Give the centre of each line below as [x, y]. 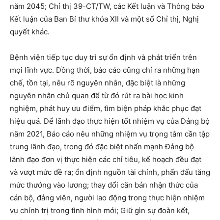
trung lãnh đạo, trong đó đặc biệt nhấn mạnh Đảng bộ [102, 146]
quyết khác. [30, 31]
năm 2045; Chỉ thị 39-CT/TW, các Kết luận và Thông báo [107, 6]
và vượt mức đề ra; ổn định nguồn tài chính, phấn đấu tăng [110, 172]
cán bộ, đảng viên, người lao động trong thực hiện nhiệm [107, 197]
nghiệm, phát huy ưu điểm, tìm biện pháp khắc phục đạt [106, 108]
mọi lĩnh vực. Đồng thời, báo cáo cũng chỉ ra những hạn [105, 70]
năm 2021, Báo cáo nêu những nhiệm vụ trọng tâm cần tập [110, 134]
